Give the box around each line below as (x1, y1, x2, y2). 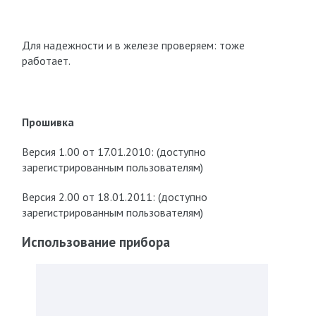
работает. (21, 54, 71, 68)
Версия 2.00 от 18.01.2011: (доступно (21, 190, 207, 204)
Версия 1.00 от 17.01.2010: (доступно (21, 145, 206, 159)
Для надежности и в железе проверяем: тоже (21, 38, 245, 52)
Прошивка (21, 115, 74, 129)
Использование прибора (21, 233, 170, 250)
